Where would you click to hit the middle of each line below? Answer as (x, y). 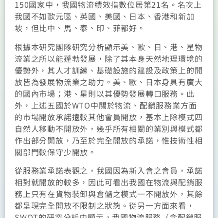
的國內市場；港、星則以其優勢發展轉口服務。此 (105, 93)
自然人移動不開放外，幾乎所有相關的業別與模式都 (109, 128)
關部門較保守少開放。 (56, 152)
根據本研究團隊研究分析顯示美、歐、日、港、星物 (109, 46)
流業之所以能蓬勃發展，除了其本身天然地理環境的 (109, 58)
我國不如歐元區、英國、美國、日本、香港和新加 (105, 16)
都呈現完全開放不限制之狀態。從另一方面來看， (105, 206)
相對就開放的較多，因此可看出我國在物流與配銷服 (109, 182)
